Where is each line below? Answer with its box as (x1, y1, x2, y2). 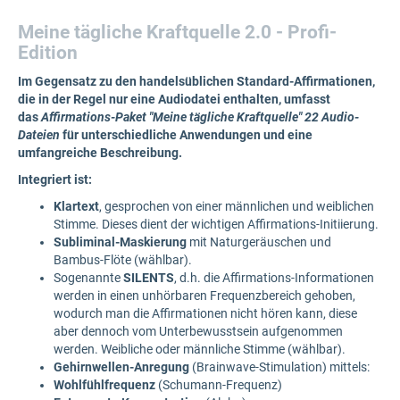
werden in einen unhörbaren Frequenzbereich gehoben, (54, 288, 355, 303)
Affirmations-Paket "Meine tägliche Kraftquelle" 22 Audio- (41, 110, 359, 124)
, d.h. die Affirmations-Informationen (174, 271, 374, 285)
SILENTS (123, 271, 174, 285)
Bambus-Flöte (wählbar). (54, 253, 192, 267)
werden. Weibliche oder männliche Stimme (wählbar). (54, 342, 346, 356)
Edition (18, 42, 78, 63)
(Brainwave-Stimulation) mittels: (189, 360, 370, 374)
